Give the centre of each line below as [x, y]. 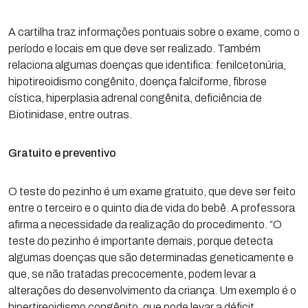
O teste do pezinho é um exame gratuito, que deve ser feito [152, 191]
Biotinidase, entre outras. [70, 114]
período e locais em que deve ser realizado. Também [134, 48]
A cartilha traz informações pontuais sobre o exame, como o [154, 32]
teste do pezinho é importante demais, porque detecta [141, 241]
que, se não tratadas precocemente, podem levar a [132, 274]
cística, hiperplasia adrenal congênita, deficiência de [135, 98]
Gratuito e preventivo [62, 153]
